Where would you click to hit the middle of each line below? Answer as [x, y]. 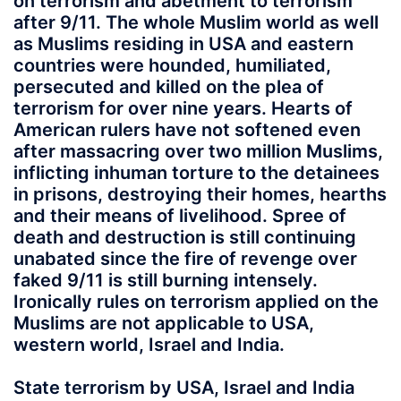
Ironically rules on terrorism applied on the [196, 301]
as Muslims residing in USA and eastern [183, 43]
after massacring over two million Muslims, [198, 151]
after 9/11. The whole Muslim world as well [196, 22]
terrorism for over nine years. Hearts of [183, 108]
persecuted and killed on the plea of [169, 86]
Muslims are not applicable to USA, [164, 323]
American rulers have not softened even [187, 129]
